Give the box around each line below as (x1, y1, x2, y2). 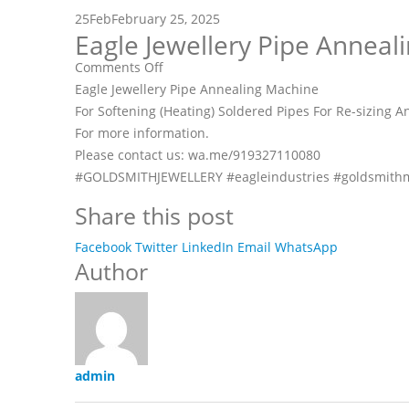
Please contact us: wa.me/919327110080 (75, 145, 320, 163)
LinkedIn (182, 237, 234, 256)
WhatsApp (275, 237, 338, 256)
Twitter (135, 237, 178, 256)
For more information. (75, 123, 209, 142)
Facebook (75, 237, 131, 256)
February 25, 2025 (111, 9, 220, 27)
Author (75, 256, 148, 287)
